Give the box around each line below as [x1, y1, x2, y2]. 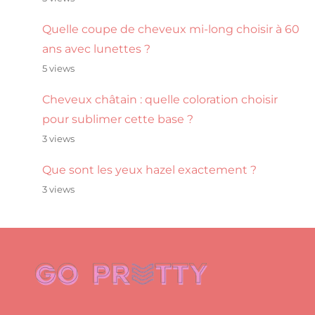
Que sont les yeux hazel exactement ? [42, 163, 257, 176]
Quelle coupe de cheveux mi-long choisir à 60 [42, 22, 300, 36]
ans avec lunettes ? [42, 42, 150, 56]
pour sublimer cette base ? [42, 112, 193, 126]
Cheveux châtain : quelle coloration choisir [42, 93, 278, 106]
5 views [42, 63, 75, 74]
